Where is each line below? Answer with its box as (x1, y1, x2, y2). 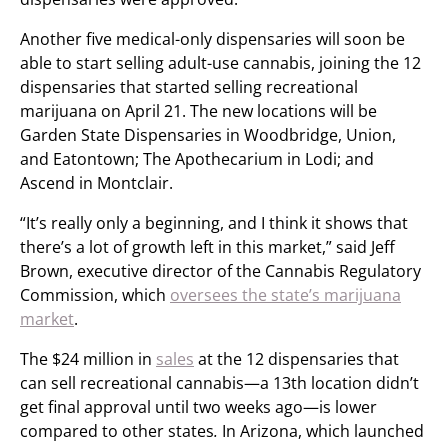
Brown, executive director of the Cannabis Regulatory (20, 260, 421, 282)
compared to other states (20, 420, 214, 442)
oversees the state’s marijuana (170, 284, 401, 306)
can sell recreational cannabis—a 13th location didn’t (20, 372, 419, 394)
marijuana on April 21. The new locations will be (20, 100, 377, 122)
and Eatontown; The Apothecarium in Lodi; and (20, 148, 374, 170)
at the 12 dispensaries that (194, 348, 399, 370)
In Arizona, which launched (218, 420, 424, 442)
